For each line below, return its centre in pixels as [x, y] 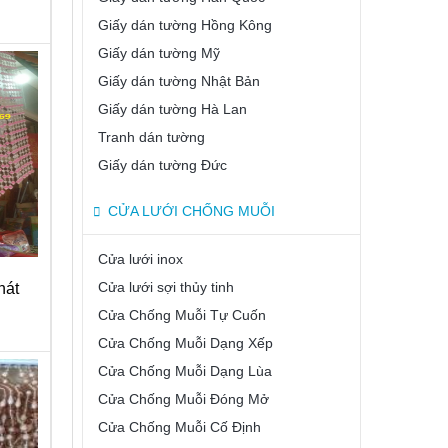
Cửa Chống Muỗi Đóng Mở [183, 399]
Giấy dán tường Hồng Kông [185, 25]
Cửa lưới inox [140, 259]
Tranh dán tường [151, 137]
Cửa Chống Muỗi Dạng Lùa [185, 371]
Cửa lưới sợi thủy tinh [166, 287]
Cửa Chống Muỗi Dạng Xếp [185, 343]
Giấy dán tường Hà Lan [172, 109]
